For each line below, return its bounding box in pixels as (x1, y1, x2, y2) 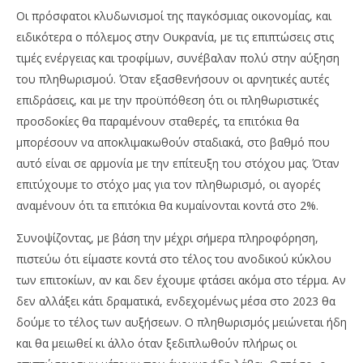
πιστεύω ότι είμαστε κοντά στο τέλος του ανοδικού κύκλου (16, 251, 331, 267)
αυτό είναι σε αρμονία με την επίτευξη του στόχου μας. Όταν (16, 156, 340, 172)
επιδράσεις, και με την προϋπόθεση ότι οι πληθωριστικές (16, 92, 318, 109)
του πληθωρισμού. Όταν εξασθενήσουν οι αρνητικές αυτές (16, 71, 329, 88)
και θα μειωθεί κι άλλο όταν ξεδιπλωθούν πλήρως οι (16, 335, 297, 352)
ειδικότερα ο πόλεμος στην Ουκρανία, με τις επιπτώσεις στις (16, 29, 334, 45)
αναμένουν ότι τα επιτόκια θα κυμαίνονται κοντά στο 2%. (16, 198, 318, 214)
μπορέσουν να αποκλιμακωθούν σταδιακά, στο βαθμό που (16, 135, 330, 151)
